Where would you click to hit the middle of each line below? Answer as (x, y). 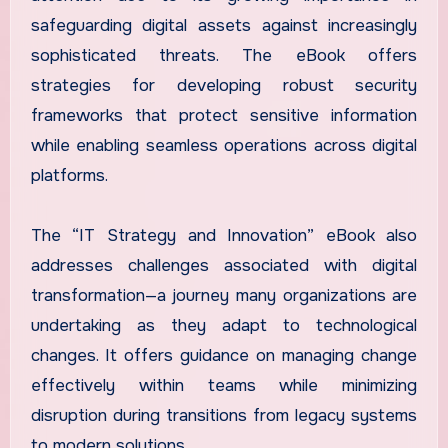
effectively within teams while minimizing (224, 385)
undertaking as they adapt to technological (224, 325)
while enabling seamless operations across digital (224, 145)
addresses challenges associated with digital (224, 265)
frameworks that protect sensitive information (224, 115)
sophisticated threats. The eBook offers (224, 55)
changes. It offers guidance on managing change (224, 355)
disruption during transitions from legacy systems (224, 415)
